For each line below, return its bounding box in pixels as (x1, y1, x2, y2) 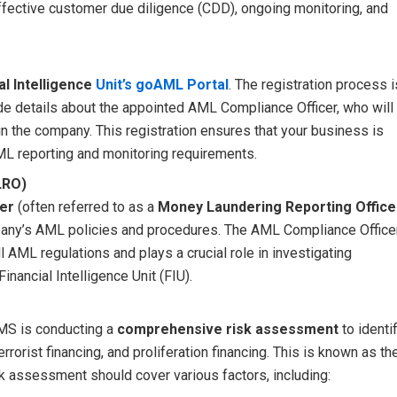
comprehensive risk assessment (117, 320, 339, 338)
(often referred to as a (14, 198, 158, 215)
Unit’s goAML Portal (96, 75, 229, 93)
